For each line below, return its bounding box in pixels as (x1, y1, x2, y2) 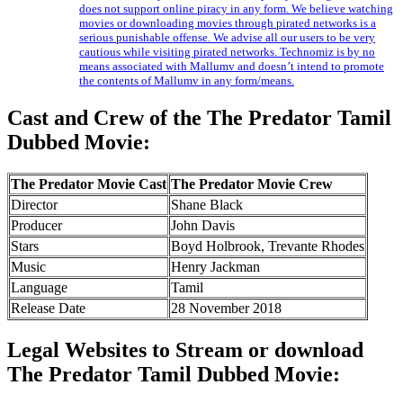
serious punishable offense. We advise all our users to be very (79, 31, 375, 45)
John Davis (171, 218, 235, 233)
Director (11, 197, 58, 212)
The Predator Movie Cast (11, 176, 166, 192)
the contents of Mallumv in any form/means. (79, 74, 294, 88)
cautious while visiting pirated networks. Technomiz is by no (79, 45, 375, 59)
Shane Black (171, 197, 243, 212)
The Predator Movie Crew (171, 176, 333, 192)
